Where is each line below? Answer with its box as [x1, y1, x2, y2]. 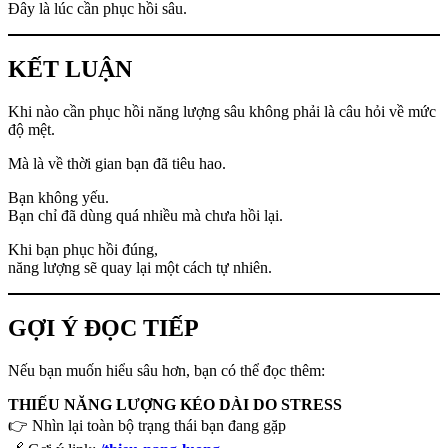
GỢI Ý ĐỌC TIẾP [8, 315, 199, 342]
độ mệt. [8, 121, 55, 139]
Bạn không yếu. [8, 189, 109, 207]
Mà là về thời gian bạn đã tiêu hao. [8, 155, 226, 173]
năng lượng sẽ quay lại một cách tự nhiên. [8, 259, 272, 277]
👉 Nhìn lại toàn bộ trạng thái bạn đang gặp [8, 417, 286, 435]
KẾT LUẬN [8, 56, 132, 83]
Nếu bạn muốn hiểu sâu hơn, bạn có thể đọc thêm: [8, 362, 325, 380]
